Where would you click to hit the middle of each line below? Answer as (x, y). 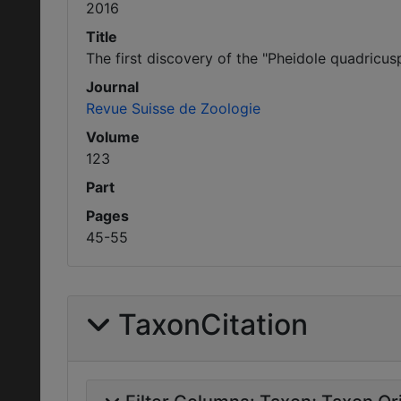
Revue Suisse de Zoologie (173, 108)
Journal (112, 87)
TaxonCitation (213, 324)
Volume (113, 137)
